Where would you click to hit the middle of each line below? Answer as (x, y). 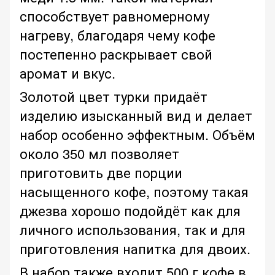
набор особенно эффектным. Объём (137, 134)
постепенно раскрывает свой (116, 54)
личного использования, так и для (133, 230)
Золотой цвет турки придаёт (114, 96)
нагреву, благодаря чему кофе (118, 35)
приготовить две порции (101, 172)
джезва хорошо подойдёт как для (130, 211)
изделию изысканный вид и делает (136, 115)
